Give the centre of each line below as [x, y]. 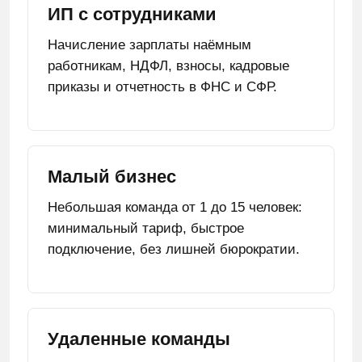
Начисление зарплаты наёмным [149, 45]
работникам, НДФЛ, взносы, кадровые [168, 66]
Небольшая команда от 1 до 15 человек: [175, 207]
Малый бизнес [112, 177]
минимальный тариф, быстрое [146, 228]
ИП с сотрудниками [132, 14]
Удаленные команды [139, 339]
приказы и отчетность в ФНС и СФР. [162, 87]
